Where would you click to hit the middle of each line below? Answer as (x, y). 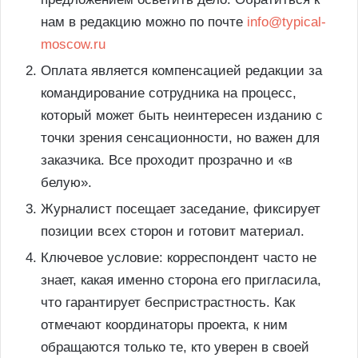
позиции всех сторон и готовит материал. (173, 231)
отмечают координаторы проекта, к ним (164, 324)
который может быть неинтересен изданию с (182, 115)
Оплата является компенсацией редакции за (181, 70)
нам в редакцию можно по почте (144, 22)
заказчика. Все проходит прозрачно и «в (167, 160)
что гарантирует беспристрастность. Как (168, 302)
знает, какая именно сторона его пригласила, (181, 280)
